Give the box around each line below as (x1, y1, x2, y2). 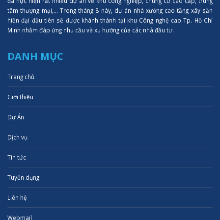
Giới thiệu (7, 93, 33, 101)
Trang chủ (7, 73, 34, 81)
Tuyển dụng (7, 173, 39, 182)
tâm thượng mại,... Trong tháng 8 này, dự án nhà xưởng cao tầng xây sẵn (7, 6, 213, 15)
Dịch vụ (7, 133, 27, 141)
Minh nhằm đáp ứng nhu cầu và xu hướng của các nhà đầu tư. (7, 26, 174, 34)
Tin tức (7, 153, 26, 162)
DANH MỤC (7, 50, 63, 63)
